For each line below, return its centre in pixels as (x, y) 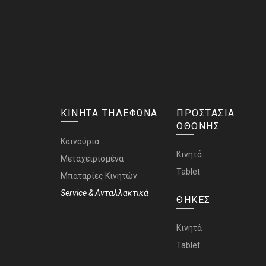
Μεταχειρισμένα (92, 159)
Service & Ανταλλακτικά (104, 193)
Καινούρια (80, 142)
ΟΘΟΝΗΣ (198, 126)
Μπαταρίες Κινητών (99, 176)
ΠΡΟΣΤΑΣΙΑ (206, 113)
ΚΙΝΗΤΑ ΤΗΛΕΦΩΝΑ (109, 113)
